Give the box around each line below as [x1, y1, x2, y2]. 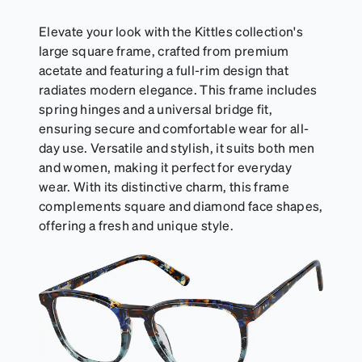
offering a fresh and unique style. [39, 217, 234, 234]
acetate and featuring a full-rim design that [39, 61, 289, 79]
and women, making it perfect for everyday [39, 158, 293, 176]
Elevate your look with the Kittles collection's [39, 23, 304, 40]
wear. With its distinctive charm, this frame [39, 178, 290, 196]
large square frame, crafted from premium [39, 42, 289, 60]
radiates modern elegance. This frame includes [39, 81, 318, 99]
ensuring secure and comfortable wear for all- [39, 120, 309, 137]
